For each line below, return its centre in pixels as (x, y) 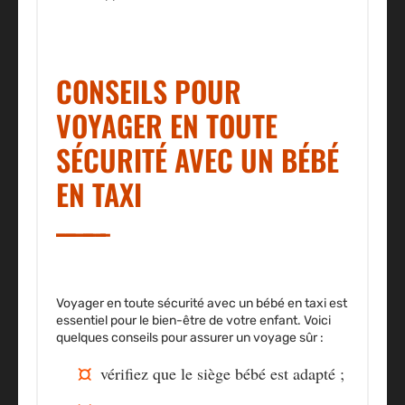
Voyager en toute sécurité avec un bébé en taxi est (202, 304)
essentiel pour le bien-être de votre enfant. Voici (193, 321)
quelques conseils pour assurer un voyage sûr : (190, 338)
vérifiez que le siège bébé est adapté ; (222, 374)
